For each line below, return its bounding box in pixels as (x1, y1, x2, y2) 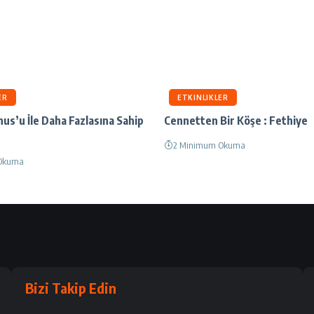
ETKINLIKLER (177, 93, 228, 102)
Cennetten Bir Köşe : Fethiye (164, 114, 308, 128)
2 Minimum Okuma (173, 139, 245, 151)
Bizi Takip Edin (25, 279, 116, 296)
